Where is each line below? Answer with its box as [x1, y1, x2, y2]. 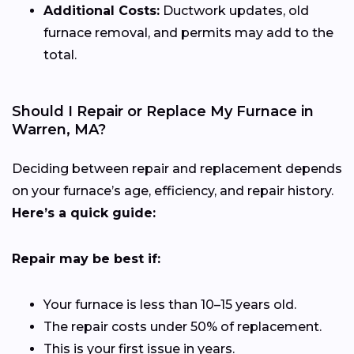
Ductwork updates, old [160, 3, 309, 19]
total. [43, 47, 77, 63]
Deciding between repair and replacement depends [12, 161, 342, 177]
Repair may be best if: [12, 251, 160, 267]
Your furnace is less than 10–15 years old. [43, 297, 296, 313]
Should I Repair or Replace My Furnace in [12, 103, 314, 121]
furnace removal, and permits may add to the [43, 25, 333, 41]
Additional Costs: [43, 3, 160, 19]
